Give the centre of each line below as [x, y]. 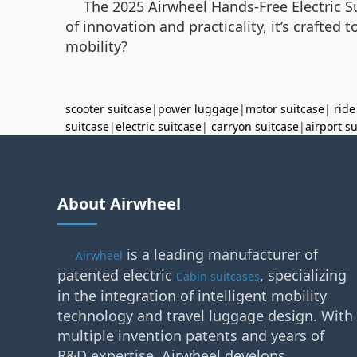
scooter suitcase [108, 109]
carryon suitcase [255, 126]
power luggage [198, 109]
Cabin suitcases [218, 276]
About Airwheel [119, 204]
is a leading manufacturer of [220, 254]
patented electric [117, 275]
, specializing [303, 275]
